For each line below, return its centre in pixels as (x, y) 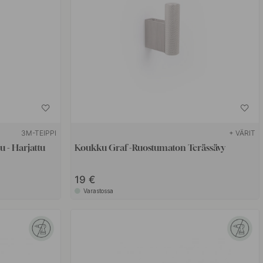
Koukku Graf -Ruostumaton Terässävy (150, 147)
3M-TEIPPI (39, 133)
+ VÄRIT (242, 133)
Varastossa (99, 190)
